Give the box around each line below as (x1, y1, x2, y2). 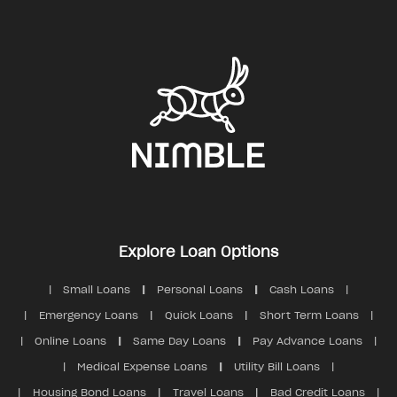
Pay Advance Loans (253, 336, 362, 346)
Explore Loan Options (119, 245, 278, 260)
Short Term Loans (259, 310, 359, 321)
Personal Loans (157, 284, 243, 295)
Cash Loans (269, 284, 334, 295)
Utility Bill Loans (234, 362, 320, 372)
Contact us (27, 20, 118, 36)
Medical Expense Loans (77, 362, 207, 372)
